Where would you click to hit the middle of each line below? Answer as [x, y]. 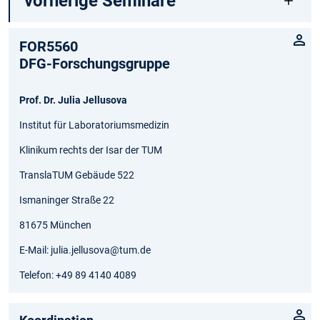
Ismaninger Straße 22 [67, 200]
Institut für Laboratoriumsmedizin [94, 125]
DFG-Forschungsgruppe [95, 64]
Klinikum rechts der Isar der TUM [91, 150]
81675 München [55, 225]
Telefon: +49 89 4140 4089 [78, 275]
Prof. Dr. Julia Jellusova [73, 100]
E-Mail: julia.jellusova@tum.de [85, 250]
